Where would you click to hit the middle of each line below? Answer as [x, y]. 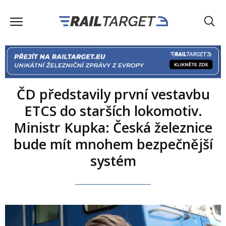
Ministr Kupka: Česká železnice [113, 127]
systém [113, 160]
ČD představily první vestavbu [113, 94]
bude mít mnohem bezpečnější [113, 144]
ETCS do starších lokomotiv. [113, 110]
